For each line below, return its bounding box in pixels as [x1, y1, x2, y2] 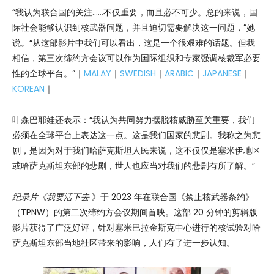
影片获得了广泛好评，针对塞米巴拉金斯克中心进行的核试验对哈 [12, 221, 261, 234]
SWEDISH [120, 67, 156, 80]
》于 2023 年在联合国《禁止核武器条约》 [92, 191, 254, 204]
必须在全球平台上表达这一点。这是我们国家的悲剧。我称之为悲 [12, 129, 261, 142]
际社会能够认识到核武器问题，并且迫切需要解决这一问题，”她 [12, 21, 255, 34]
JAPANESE [202, 67, 242, 80]
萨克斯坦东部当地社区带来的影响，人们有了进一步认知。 [12, 237, 235, 250]
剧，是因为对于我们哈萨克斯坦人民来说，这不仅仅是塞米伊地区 [12, 144, 261, 157]
